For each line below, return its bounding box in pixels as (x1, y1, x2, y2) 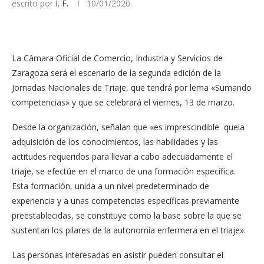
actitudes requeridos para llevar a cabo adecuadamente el (12, 151, 233, 162)
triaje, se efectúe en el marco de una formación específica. (12, 166, 236, 177)
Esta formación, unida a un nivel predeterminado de (12, 180, 209, 192)
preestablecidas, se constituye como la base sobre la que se (12, 210, 242, 221)
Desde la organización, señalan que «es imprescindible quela (12, 121, 245, 133)
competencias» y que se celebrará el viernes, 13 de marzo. (12, 97, 235, 108)
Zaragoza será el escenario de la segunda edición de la (12, 67, 221, 78)
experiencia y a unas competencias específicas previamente (12, 195, 239, 206)
